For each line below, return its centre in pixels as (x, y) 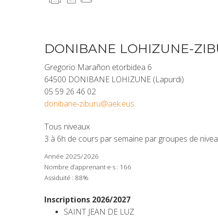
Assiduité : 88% (66, 178)
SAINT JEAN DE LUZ (99, 212)
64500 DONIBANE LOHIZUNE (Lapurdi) (114, 79)
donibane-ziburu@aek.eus (89, 104)
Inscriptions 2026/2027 (87, 200)
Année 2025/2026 (72, 156)
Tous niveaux (67, 127)
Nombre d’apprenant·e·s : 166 (88, 167)
